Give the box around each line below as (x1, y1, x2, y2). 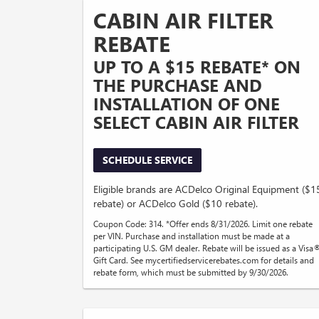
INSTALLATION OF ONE (93, 92, 280, 115)
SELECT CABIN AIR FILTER (93, 110, 299, 134)
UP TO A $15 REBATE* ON (93, 55, 300, 78)
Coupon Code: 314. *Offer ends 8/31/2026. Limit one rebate (93, 218, 313, 230)
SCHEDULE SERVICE (103, 153, 192, 167)
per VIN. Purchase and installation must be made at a (93, 230, 290, 242)
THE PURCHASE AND (93, 73, 262, 97)
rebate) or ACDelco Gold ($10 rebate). (93, 197, 258, 211)
